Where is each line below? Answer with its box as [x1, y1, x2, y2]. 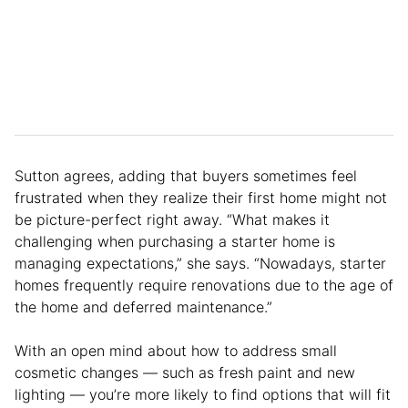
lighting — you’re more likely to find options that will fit [15, 385, 391, 404]
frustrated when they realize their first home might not [15, 189, 387, 208]
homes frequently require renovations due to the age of [15, 276, 393, 295]
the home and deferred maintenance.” [15, 298, 277, 317]
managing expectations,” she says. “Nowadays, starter [15, 254, 386, 273]
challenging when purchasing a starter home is [15, 232, 335, 251]
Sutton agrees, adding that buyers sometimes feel [15, 167, 357, 186]
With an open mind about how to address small [15, 342, 337, 361]
